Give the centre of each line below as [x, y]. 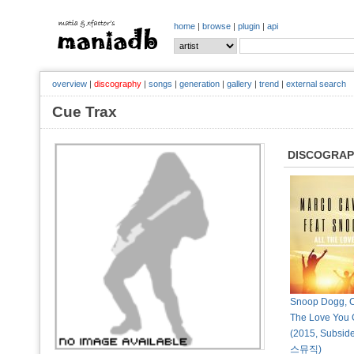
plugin [249, 26]
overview [70, 84]
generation [200, 84]
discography [118, 84]
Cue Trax [92, 112]
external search [316, 84]
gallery [239, 84]
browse [217, 26]
